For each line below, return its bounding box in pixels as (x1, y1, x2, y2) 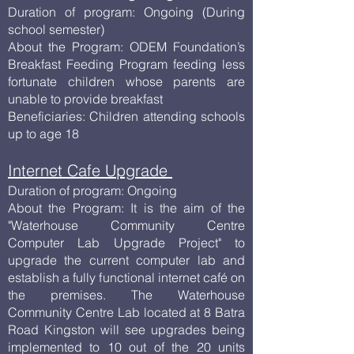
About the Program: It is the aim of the (8, 200, 245, 216)
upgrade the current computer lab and (8, 252, 245, 268)
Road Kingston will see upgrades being (8, 322, 245, 337)
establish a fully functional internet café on (8, 269, 245, 285)
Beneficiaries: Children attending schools (8, 108, 245, 124)
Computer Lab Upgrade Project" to (8, 235, 245, 250)
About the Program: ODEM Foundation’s (8, 39, 245, 55)
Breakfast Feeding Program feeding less (8, 56, 245, 72)
